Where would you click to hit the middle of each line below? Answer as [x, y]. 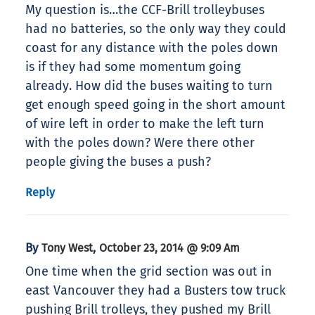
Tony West [67, 248]
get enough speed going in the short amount [155, 105]
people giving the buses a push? [118, 162]
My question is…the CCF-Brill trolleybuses [145, 10]
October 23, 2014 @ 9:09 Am [169, 248]
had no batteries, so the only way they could [156, 29]
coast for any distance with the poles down [152, 48]
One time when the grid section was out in [149, 272]
